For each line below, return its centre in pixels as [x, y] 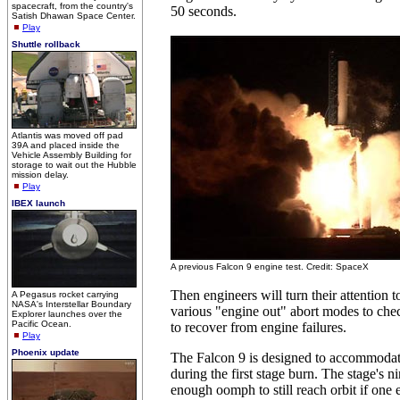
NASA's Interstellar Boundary [71, 304]
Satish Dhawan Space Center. [74, 16]
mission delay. [40, 175]
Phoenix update [46, 352]
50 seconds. [204, 11]
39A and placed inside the [66, 145]
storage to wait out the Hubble [74, 165]
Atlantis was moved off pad [67, 135]
